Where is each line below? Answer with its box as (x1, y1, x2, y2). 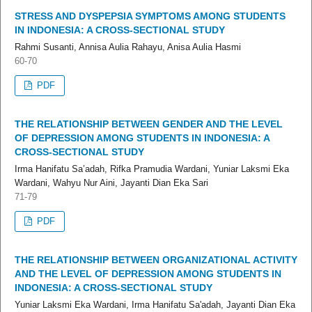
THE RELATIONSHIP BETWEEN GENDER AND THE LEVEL (15, 118, 283, 130)
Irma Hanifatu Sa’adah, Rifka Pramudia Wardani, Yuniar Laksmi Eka (15, 164, 289, 175)
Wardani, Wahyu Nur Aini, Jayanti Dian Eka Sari (15, 178, 208, 189)
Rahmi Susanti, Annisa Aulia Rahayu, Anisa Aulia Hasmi (15, 42, 241, 53)
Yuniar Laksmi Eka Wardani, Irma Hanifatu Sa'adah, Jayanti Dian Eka (15, 299, 295, 311)
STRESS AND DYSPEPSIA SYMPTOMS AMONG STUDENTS (15, 10, 286, 22)
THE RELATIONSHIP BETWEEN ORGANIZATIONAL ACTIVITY (15, 254, 297, 266)
